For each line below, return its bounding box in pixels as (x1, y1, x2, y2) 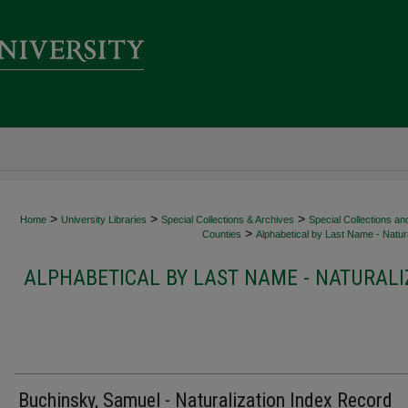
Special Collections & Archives (161, 214, 294, 225)
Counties (202, 229, 241, 240)
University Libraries (61, 214, 147, 225)
